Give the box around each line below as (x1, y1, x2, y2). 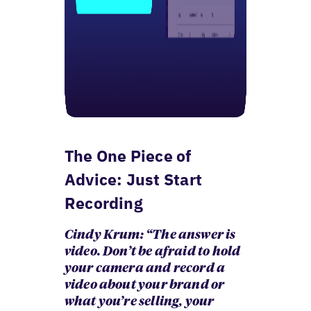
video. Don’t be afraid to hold (64, 245, 241, 258)
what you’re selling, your (64, 295, 215, 308)
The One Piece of (64, 144, 192, 166)
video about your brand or (64, 278, 225, 292)
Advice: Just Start (64, 168, 202, 190)
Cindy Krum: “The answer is (64, 228, 236, 242)
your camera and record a (64, 262, 226, 275)
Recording (64, 192, 143, 213)
